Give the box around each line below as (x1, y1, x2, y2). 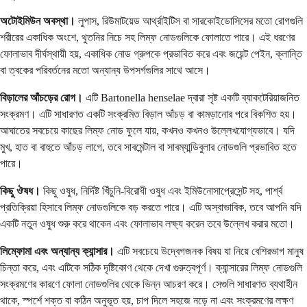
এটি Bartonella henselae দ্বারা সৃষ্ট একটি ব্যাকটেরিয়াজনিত (83, 92, 299, 104)
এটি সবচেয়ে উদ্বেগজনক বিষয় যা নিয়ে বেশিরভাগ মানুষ (114, 245, 304, 258)
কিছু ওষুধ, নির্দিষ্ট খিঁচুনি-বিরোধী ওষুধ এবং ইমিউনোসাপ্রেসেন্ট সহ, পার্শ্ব (40, 185, 282, 197)
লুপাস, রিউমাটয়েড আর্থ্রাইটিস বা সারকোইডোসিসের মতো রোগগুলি (75, 15, 303, 27)
